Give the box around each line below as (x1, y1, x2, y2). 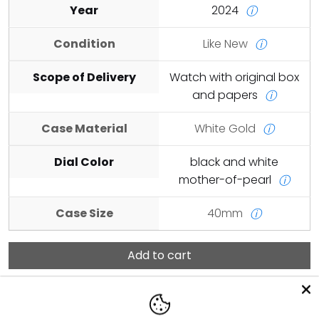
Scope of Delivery (32, 69, 136, 86)
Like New (202, 36, 251, 53)
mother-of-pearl (179, 172, 274, 189)
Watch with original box (169, 69, 299, 86)
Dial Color (54, 154, 114, 171)
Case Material (41, 120, 127, 137)
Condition (53, 36, 115, 53)
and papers (192, 87, 261, 104)
